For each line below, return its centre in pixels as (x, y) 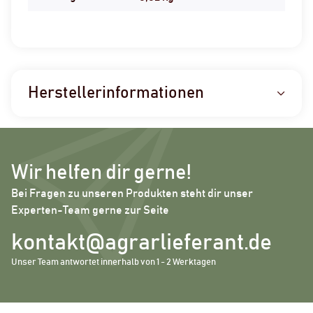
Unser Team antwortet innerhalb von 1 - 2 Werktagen (114, 262)
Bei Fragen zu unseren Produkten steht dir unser (132, 193)
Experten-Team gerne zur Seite (90, 210)
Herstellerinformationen (116, 93)
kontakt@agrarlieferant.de (141, 242)
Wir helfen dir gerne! (101, 173)
